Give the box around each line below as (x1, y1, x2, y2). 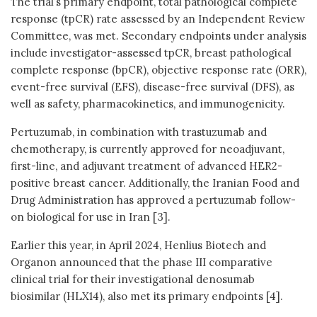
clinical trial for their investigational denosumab (11, 272, 255, 286)
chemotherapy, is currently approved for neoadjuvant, (11, 142, 284, 156)
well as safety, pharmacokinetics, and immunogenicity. (11, 96, 285, 110)
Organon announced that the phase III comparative (11, 255, 272, 269)
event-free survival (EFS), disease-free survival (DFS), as (11, 79, 294, 93)
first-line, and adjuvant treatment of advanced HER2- (11, 158, 282, 173)
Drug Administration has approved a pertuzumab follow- (11, 192, 296, 207)
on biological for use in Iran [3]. (11, 209, 171, 224)
